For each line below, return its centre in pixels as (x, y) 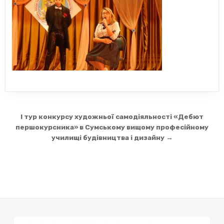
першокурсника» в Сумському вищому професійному (112, 127)
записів (33, 132)
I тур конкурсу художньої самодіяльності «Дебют (112, 117)
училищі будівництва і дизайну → (112, 138)
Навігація (41, 118)
